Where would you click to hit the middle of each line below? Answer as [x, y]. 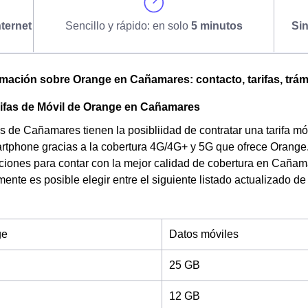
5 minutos [217, 26]
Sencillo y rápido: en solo [128, 26]
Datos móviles [204, 234]
